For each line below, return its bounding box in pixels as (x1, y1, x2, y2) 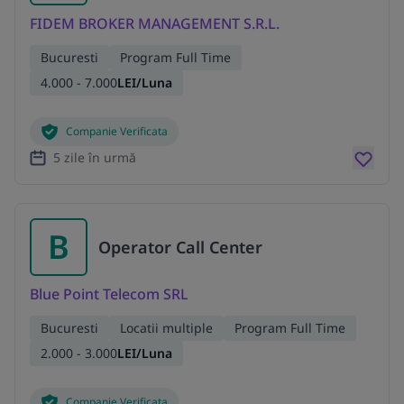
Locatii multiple (120, 318, 213, 336)
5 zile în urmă (53, 148, 136, 166)
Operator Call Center (98, 235, 262, 258)
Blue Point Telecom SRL (30, 283, 188, 304)
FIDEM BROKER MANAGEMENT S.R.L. (30, 13, 280, 33)
